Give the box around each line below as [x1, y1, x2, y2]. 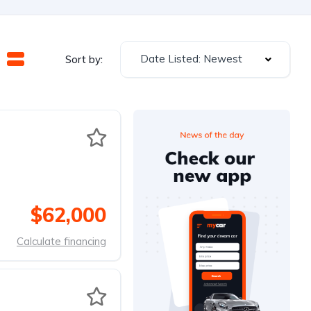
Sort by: [65, 52, 103, 66]
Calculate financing [17, 235, 106, 248]
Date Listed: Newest [140, 52, 242, 65]
